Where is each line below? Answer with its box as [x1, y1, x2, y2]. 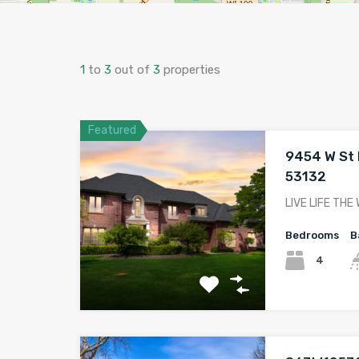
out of [111, 63, 153, 77]
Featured [88, 123, 136, 137]
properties [160, 63, 220, 77]
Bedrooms [285, 229, 340, 241]
